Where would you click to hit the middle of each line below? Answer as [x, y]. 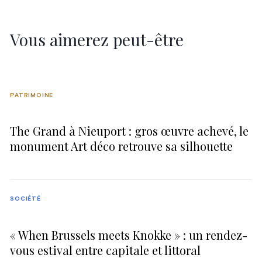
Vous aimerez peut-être [97, 39]
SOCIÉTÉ [25, 199]
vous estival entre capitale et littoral [106, 250]
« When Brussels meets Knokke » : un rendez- [129, 235]
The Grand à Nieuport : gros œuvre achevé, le [130, 131]
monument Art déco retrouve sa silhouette [122, 146]
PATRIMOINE [32, 95]
